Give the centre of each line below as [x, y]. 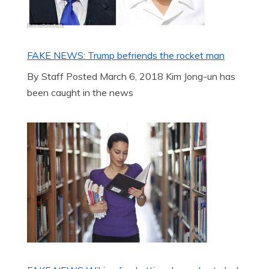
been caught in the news [80, 92]
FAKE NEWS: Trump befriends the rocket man [126, 55]
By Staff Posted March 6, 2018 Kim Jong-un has [131, 76]
